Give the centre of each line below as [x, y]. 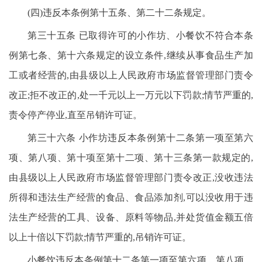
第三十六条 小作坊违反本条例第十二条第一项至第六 [140, 138]
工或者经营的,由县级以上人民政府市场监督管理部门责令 [131, 75]
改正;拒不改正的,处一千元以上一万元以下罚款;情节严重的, [131, 95]
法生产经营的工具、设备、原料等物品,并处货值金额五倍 [131, 217]
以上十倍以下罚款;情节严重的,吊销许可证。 [100, 237]
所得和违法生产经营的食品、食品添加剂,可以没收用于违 [131, 197]
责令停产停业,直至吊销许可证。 [75, 115]
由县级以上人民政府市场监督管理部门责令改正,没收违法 [131, 177]
